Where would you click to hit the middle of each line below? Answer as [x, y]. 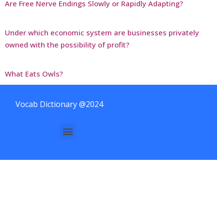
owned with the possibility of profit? [67, 44]
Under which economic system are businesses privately [102, 32]
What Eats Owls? [34, 73]
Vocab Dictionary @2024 [59, 104]
